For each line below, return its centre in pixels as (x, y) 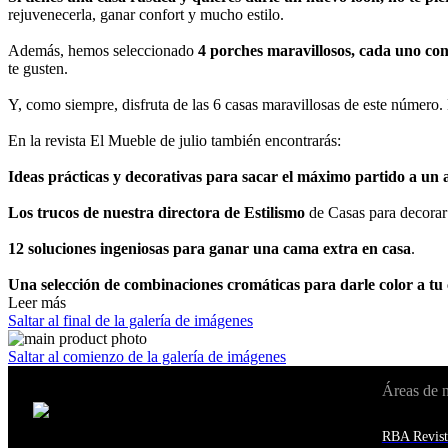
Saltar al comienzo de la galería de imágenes (147, 356)
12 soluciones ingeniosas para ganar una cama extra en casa (209, 248)
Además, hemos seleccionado (103, 50)
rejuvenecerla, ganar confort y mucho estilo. (146, 14)
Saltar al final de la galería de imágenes (130, 320)
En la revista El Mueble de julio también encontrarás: (174, 140)
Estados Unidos (201, 410)
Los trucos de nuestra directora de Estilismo (156, 212)
